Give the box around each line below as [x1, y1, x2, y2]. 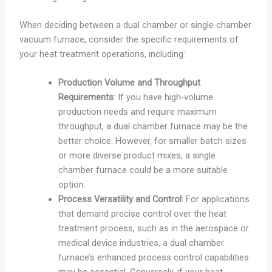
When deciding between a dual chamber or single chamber [19, 19, 251, 30]
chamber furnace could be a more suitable [58, 164, 228, 175]
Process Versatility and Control [58, 193, 182, 205]
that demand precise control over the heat [58, 208, 226, 219]
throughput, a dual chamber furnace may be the [58, 120, 248, 132]
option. [58, 178, 86, 190]
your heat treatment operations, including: [19, 48, 185, 59]
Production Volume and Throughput [58, 76, 200, 88]
